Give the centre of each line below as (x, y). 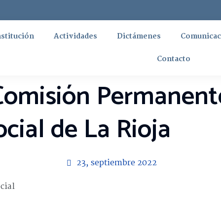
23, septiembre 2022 (117, 163)
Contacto (174, 59)
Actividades (75, 37)
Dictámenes (139, 37)
